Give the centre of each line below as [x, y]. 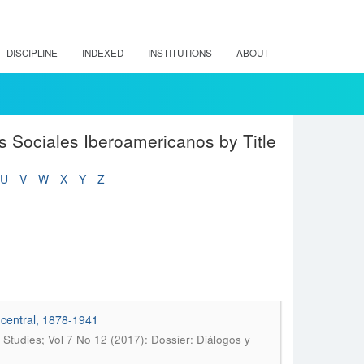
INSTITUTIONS [180, 53]
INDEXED [103, 53]
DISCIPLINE [32, 53]
